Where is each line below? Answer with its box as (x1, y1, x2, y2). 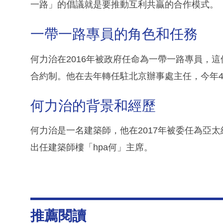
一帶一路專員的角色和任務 (30, 26, 198, 42)
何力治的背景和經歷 (30, 98, 156, 113)
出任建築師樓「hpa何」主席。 (30, 142, 153, 153)
